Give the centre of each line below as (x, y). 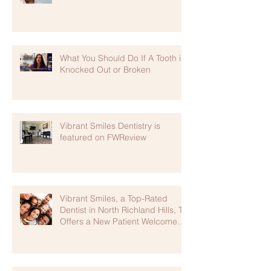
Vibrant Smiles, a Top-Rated (114, 198)
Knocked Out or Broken (105, 69)
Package (77, 233)
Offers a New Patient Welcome (119, 221)
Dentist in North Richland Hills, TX (124, 210)
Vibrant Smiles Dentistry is (110, 126)
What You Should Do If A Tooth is (122, 58)
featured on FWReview (103, 137)
